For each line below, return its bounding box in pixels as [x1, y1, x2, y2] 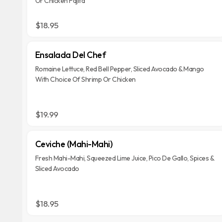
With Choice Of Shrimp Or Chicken [35, 75, 136, 84]
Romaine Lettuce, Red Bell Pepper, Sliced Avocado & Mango [35, 64, 204, 73]
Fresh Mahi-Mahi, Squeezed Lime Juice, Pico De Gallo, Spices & [35, 154, 215, 163]
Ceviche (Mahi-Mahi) [35, 138, 113, 150]
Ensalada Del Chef [35, 49, 106, 60]
